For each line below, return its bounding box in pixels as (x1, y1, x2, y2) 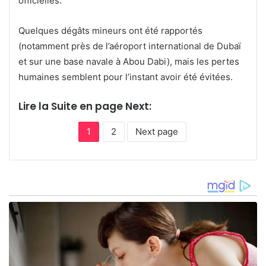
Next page (135, 126, 178, 137)
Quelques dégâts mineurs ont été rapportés (18, 25, 202, 36)
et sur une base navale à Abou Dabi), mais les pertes (18, 56, 239, 67)
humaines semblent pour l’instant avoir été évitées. (18, 71, 233, 83)
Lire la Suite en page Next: (18, 99, 151, 113)
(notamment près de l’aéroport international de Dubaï (18, 40, 241, 52)
